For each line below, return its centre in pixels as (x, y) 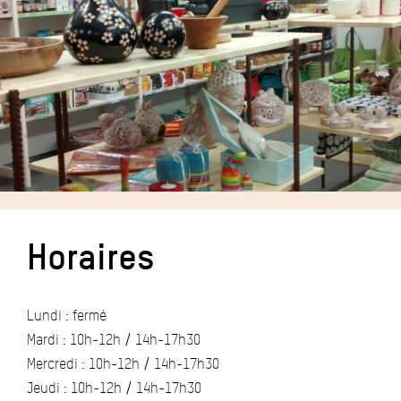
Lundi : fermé (67, 316)
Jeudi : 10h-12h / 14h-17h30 (114, 388)
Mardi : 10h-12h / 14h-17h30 (114, 340)
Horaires (91, 257)
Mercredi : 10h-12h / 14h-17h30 (123, 364)
